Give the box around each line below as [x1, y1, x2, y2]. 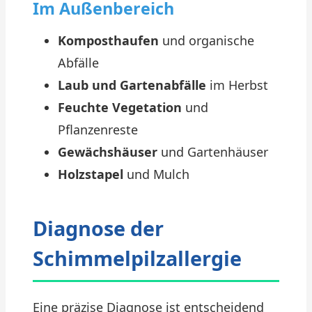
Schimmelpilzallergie [33, 244, 242, 272]
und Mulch [123, 166, 189, 182]
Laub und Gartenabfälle [58, 77, 206, 93]
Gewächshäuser [58, 143, 157, 160]
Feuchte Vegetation [58, 99, 182, 116]
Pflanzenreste [58, 121, 138, 138]
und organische [159, 32, 254, 49]
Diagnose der [33, 214, 164, 242]
